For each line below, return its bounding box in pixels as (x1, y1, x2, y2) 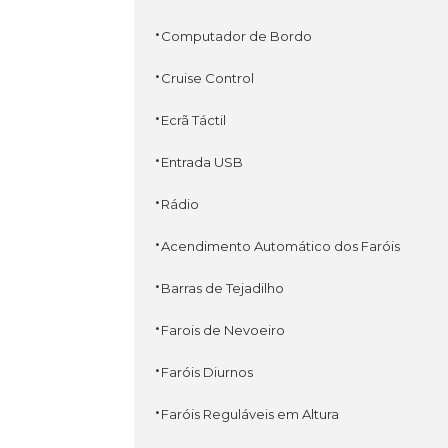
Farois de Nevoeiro (161, 321, 286, 338)
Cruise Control (161, 69, 255, 86)
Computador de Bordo (161, 27, 313, 44)
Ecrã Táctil (161, 111, 227, 128)
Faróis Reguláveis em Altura (161, 405, 340, 422)
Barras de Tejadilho (161, 279, 285, 296)
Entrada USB (161, 153, 244, 170)
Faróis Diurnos (161, 363, 254, 380)
